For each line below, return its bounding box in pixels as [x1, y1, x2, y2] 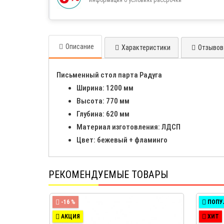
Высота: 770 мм [76, 96, 129, 105]
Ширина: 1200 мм [76, 83, 133, 92]
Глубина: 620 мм [76, 109, 129, 118]
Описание [65, 42, 94, 50]
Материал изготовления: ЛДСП [76, 122, 180, 131]
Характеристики [121, 43, 170, 51]
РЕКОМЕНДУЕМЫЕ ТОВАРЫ [48, 168, 168, 180]
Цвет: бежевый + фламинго [76, 135, 167, 144]
